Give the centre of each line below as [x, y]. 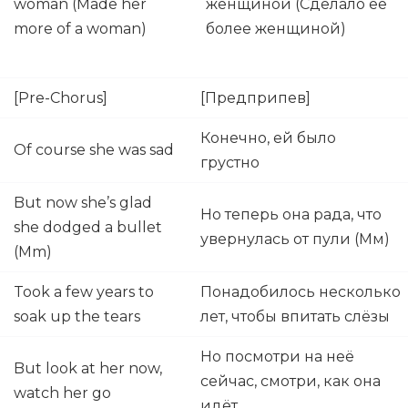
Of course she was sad [94, 150]
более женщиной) [278, 29]
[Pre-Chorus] [61, 98]
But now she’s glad [83, 203]
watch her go [62, 393]
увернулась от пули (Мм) [297, 239]
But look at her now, [88, 368]
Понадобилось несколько [301, 292]
